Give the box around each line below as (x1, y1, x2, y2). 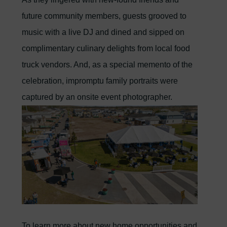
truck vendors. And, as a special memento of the (22, 60, 193, 69)
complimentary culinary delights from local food (22, 44, 191, 53)
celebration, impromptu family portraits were (22, 77, 178, 85)
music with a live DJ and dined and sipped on (22, 28, 185, 36)
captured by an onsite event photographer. (22, 93, 173, 101)
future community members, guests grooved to (22, 12, 187, 20)
